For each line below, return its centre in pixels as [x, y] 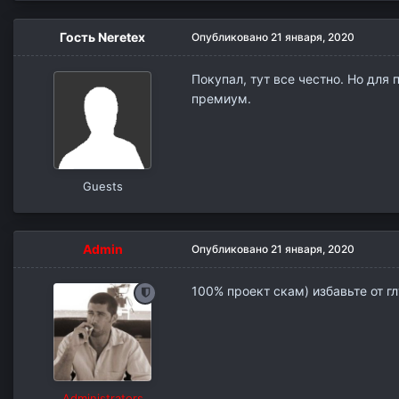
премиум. [221, 98]
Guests [102, 186]
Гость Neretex [102, 37]
